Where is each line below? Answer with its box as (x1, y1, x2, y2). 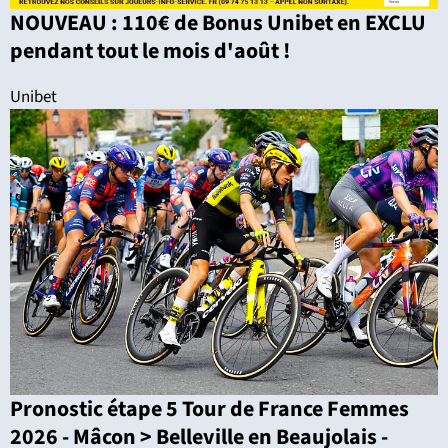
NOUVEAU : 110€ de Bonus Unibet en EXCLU (10, 7, 426, 40)
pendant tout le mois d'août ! (10, 35, 290, 68)
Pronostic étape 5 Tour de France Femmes (10, 392, 409, 425)
